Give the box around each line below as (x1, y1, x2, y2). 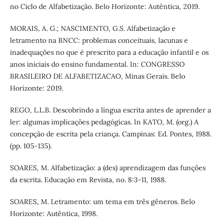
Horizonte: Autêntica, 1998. (9, 209, 98, 219)
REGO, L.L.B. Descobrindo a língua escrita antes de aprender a (9, 106, 211, 115)
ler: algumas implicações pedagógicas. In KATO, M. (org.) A (9, 117, 199, 127)
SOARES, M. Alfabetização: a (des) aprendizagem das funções (9, 163, 206, 173)
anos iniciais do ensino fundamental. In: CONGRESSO (9, 60, 185, 69)
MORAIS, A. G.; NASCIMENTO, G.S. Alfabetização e (9, 24, 176, 33)
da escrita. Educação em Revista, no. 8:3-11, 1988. (9, 175, 166, 185)
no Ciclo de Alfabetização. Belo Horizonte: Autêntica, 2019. (9, 2, 200, 11)
